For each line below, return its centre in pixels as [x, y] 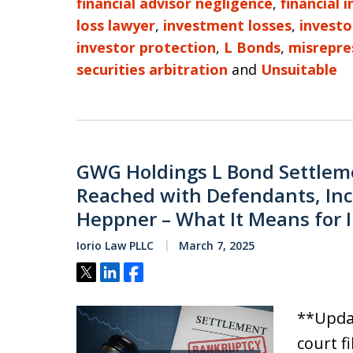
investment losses [227, 25]
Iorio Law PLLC [115, 245]
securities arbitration [152, 69]
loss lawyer [116, 25]
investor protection [146, 47]
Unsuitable [299, 69]
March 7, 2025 [215, 245]
